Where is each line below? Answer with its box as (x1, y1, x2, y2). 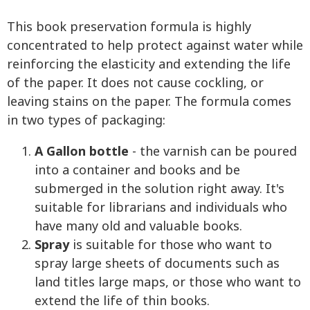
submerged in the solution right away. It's (35, 180, 284, 199)
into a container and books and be (35, 161, 240, 181)
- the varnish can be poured (129, 143, 297, 162)
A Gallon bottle (35, 143, 129, 162)
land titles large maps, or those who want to (35, 273, 301, 293)
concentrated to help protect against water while (7, 37, 303, 56)
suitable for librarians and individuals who (35, 199, 287, 218)
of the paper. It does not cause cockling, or (7, 74, 264, 93)
